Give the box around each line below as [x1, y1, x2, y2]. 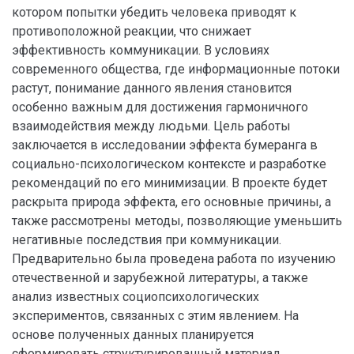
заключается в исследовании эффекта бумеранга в [12, 137, 318, 153]
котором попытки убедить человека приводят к [12, 5, 296, 20]
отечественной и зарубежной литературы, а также [12, 270, 308, 285]
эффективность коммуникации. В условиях [12, 43, 269, 58]
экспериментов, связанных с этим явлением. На [12, 308, 299, 323]
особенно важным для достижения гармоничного [12, 100, 308, 115]
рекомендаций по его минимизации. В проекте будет [12, 175, 327, 190]
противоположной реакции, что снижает [12, 24, 251, 39]
